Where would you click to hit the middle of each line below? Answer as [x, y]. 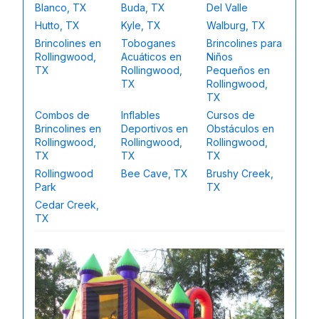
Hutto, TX [57, 25]
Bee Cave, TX [154, 173]
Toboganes [148, 43]
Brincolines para [245, 43]
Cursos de [231, 115]
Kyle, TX [141, 25]
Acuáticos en [151, 56]
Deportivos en [154, 128]
